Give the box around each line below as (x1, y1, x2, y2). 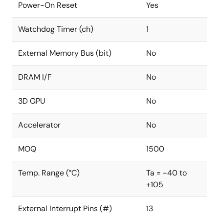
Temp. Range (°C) (18, 168, 80, 178)
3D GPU (18, 96, 45, 106)
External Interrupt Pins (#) (18, 203, 112, 214)
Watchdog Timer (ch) (18, 24, 93, 34)
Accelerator (18, 120, 61, 130)
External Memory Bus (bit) (18, 48, 111, 58)
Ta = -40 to (146, 168, 187, 178)
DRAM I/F (18, 72, 52, 82)
